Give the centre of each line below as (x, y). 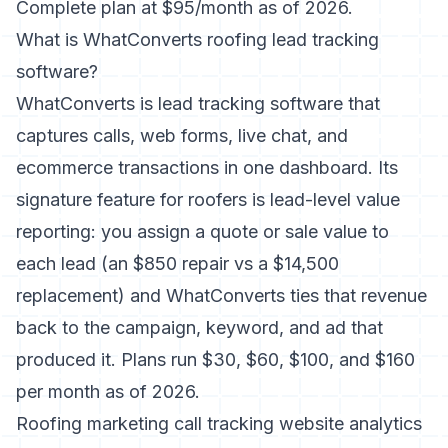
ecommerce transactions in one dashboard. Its (207, 167)
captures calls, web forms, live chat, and (182, 135)
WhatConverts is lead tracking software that (198, 103)
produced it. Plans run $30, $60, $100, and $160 (215, 359)
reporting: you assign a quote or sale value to (202, 231)
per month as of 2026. (108, 391)
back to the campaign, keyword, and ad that (199, 327)
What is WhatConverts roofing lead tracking (197, 39)
